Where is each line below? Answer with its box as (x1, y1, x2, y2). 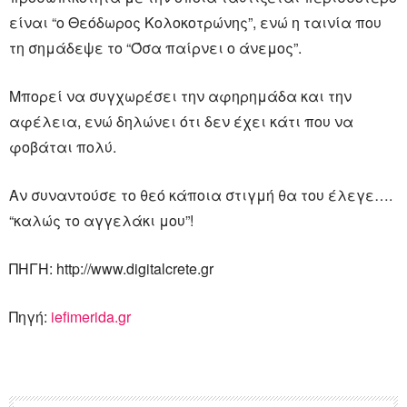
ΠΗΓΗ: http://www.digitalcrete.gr (9, 258, 213, 279)
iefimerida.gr (51, 306, 131, 327)
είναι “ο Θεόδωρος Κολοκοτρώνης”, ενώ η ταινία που (9, 12, 382, 33)
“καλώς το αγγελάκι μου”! (9, 210, 194, 231)
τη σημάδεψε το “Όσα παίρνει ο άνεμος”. (9, 37, 302, 58)
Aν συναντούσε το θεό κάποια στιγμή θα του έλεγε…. (9, 184, 392, 205)
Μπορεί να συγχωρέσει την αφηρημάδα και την (9, 85, 352, 106)
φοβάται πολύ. (9, 136, 116, 157)
